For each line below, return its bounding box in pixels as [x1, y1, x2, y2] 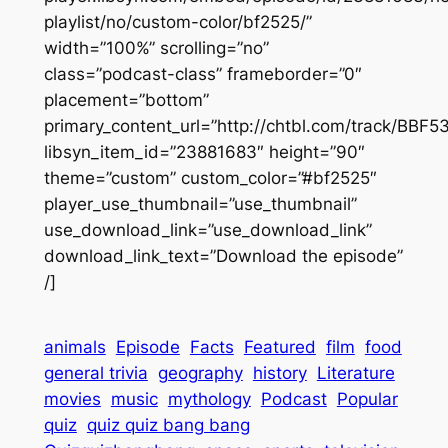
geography [157, 363, 243, 384]
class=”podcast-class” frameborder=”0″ [43, 64, 362, 85]
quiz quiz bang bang [86, 415, 250, 436]
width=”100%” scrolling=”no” [43, 38, 269, 59]
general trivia [43, 363, 148, 384]
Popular [336, 389, 398, 410]
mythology [167, 389, 251, 410]
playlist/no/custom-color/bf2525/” [43, 12, 312, 33]
